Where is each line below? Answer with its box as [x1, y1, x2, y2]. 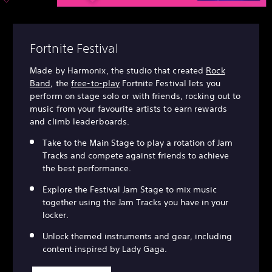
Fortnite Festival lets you [120, 78, 220, 89]
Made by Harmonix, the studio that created [30, 65, 206, 76]
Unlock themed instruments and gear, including [42, 231, 232, 242]
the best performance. [42, 163, 131, 174]
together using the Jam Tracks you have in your [42, 197, 228, 208]
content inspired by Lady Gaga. [42, 243, 167, 255]
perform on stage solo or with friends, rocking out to [30, 90, 241, 102]
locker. [42, 209, 69, 221]
